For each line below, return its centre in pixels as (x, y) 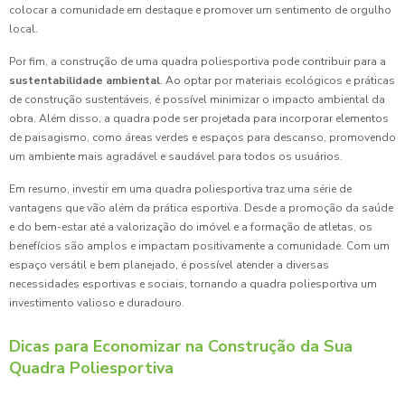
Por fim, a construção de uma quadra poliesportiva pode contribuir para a (198, 62)
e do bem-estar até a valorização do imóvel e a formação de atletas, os (191, 227)
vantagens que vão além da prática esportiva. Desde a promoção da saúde (201, 208)
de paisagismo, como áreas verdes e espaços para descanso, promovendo (202, 138)
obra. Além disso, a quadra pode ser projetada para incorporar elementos (199, 119)
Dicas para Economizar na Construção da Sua (181, 347)
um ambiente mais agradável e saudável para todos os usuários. (176, 157)
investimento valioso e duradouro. (97, 303)
